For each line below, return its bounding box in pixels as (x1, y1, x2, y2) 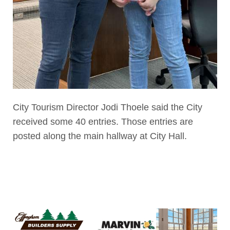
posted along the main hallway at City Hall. (12, 130, 187, 141)
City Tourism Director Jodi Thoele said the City (12, 102, 202, 112)
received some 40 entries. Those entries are (12, 116, 193, 127)
